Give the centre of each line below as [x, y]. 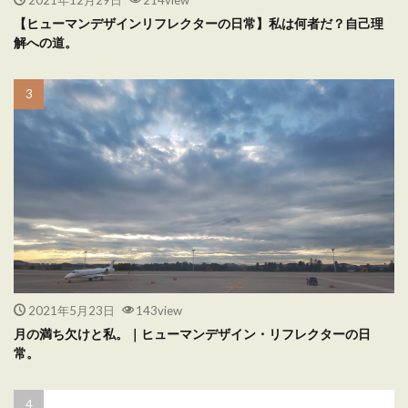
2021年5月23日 [71, 310]
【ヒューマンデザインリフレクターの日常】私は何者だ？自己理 [199, 23]
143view [159, 310]
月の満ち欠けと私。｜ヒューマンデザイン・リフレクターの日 [192, 333]
